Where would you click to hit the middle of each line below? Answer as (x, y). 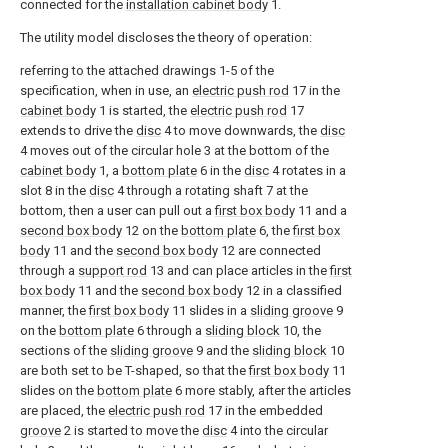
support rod (112, 270)
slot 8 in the (54, 190)
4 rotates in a (307, 170)
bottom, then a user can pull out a (117, 210)
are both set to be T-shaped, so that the (134, 370)
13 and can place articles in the (238, 270)
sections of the (65, 350)
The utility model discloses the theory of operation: (166, 37)
